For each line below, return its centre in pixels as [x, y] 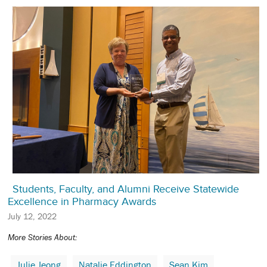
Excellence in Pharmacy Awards [82, 201]
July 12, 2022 [32, 216]
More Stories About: [43, 237]
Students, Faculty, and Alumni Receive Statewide [126, 189]
